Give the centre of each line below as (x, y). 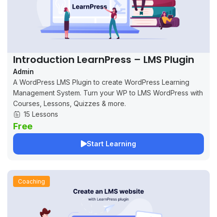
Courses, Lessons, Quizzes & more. (70, 103)
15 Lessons (41, 114)
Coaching (31, 181)
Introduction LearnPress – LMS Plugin (104, 59)
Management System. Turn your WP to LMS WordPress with (108, 93)
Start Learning (111, 143)
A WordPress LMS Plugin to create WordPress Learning (101, 82)
